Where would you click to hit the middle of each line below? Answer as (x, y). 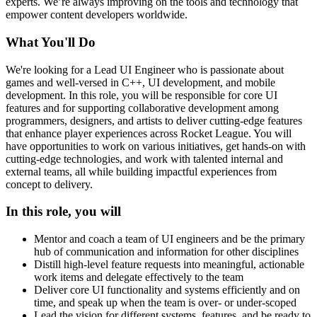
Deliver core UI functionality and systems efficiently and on (167, 290)
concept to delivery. (49, 184)
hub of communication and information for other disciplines (166, 252)
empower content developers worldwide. (97, 15)
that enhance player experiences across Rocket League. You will (149, 133)
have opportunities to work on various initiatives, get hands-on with (156, 146)
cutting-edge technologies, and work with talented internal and (144, 158)
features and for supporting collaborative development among (142, 108)
